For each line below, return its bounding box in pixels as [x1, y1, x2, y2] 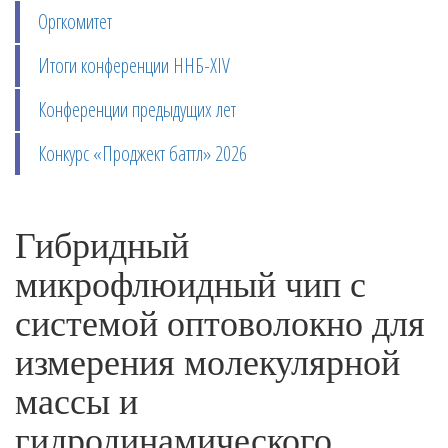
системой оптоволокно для [15, 298, 425, 346]
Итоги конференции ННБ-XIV [38, 52, 230, 79]
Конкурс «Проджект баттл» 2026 [38, 140, 247, 167]
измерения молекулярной [15, 337, 400, 385]
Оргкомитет [38, 8, 112, 35]
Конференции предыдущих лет [38, 96, 236, 123]
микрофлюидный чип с [15, 259, 366, 307]
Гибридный [15, 220, 189, 268]
